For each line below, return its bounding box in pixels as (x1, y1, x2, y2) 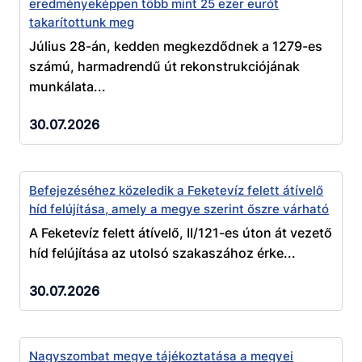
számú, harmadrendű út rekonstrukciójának (29, 58, 301, 75)
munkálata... (29, 78, 107, 95)
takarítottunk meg (29, 15, 135, 31)
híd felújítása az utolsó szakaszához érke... (29, 244, 297, 261)
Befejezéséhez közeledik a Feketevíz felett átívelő (29, 182, 324, 198)
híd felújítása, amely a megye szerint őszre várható (29, 200, 330, 217)
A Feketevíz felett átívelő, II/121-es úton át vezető (29, 224, 333, 241)
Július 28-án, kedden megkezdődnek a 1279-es (29, 38, 323, 55)
